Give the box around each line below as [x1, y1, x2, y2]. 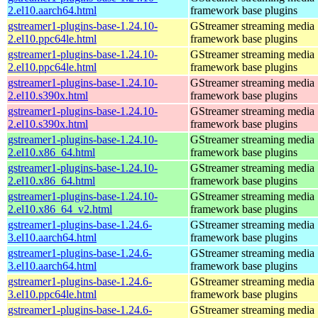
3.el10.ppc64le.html [8, 287, 97, 300]
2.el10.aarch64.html [8, 4, 97, 16]
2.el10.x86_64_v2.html [8, 202, 112, 215]
